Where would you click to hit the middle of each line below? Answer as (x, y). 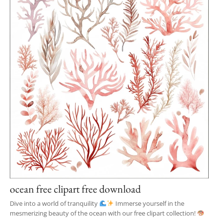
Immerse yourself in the (149, 203)
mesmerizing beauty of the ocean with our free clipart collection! (103, 213)
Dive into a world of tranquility (55, 203)
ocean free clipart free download (75, 189)
